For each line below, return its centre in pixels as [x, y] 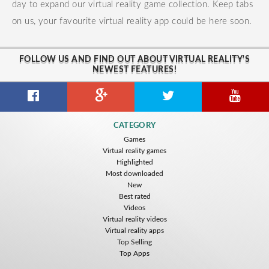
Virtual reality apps [134, 231]
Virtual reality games [134, 151]
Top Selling [134, 242]
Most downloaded [134, 174]
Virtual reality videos [134, 219]
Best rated [134, 197]
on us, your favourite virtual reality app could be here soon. [132, 21]
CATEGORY [134, 126]
